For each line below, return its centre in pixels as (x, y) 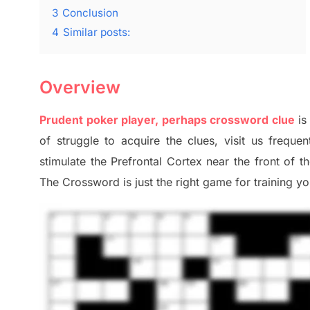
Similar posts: (97, 33)
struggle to (89, 141)
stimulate (65, 162)
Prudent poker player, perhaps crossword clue (167, 120)
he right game (198, 182)
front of (277, 162)
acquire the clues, (170, 141)
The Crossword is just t (100, 182)
